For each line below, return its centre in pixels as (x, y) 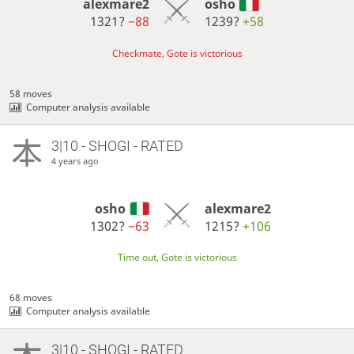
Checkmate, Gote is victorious (177, 53)
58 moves (31, 93)
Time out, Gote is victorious (177, 257)
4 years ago (75, 161)
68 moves (31, 297)
